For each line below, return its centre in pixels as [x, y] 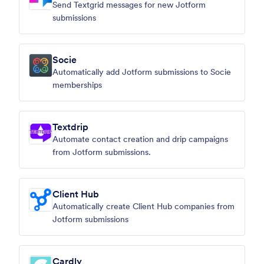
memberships [77, 85]
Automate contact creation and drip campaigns [140, 139]
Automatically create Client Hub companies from [143, 206]
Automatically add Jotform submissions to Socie [142, 72]
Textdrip [70, 127]
